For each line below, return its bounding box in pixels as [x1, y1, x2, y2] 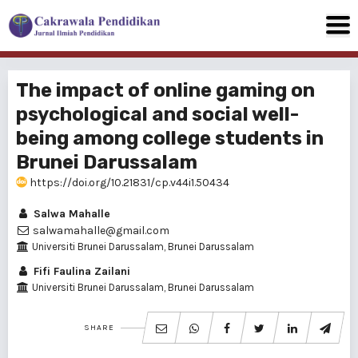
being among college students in [16, 127, 324, 149]
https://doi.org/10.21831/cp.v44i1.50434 [27, 176, 229, 189]
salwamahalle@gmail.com [30, 224, 169, 237]
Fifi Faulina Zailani [30, 265, 130, 278]
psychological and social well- [16, 103, 299, 125]
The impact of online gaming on [16, 79, 315, 101]
